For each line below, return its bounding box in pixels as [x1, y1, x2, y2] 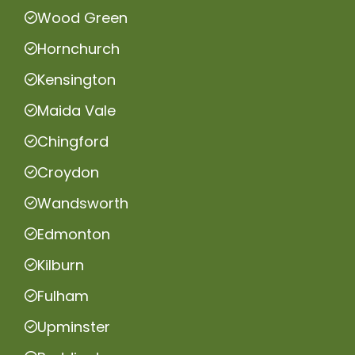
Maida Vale [37, 100, 116, 120]
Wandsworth [37, 193, 128, 213]
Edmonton [37, 223, 110, 244]
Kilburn [37, 254, 84, 275]
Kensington [37, 69, 116, 90]
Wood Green [37, 7, 128, 28]
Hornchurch [37, 38, 120, 59]
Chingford [37, 131, 109, 151]
